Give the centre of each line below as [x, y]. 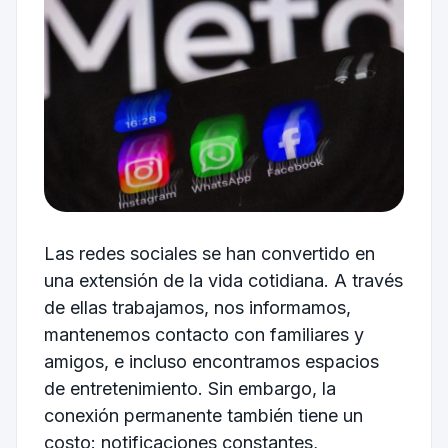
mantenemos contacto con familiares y [203, 334]
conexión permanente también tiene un [203, 415]
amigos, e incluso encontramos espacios [211, 361]
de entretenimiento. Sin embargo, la [189, 388]
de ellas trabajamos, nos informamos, [197, 307]
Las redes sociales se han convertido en [209, 253]
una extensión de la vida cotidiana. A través [223, 280]
